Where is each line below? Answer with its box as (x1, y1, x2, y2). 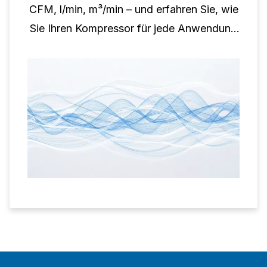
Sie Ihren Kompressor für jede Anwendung (30, 22, 237, 35)
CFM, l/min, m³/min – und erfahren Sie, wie (29, 3, 238, 16)
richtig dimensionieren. (78, 41, 189, 54)
